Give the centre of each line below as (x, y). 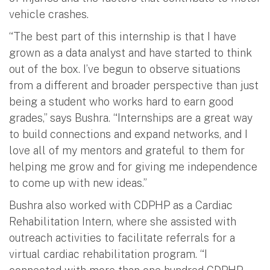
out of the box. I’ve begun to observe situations (125, 69)
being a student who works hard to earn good (121, 101)
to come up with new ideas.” (78, 183)
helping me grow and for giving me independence (133, 166)
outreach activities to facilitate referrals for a (122, 237)
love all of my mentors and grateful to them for (127, 150)
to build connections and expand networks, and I (128, 134)
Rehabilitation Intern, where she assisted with (123, 221)
